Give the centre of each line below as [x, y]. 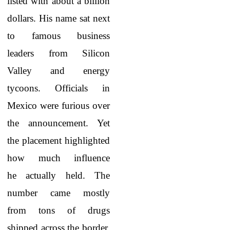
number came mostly [59, 193]
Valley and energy [59, 71]
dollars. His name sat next [59, 18]
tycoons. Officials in [59, 88]
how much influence [59, 158]
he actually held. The [59, 175]
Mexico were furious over [59, 106]
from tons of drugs [59, 210]
